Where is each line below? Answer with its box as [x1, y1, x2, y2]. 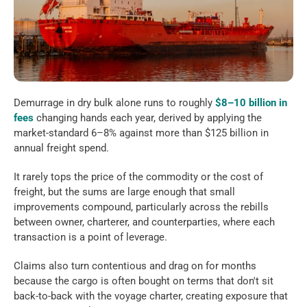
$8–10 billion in [215, 97, 287, 110]
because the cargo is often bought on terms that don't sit [14, 275, 273, 288]
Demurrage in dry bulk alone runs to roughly [14, 97, 215, 110]
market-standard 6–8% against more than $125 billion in [14, 127, 269, 140]
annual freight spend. [14, 142, 112, 155]
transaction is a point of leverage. [14, 231, 170, 244]
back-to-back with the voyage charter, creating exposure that [14, 290, 288, 303]
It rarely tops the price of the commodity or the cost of [14, 171, 263, 184]
